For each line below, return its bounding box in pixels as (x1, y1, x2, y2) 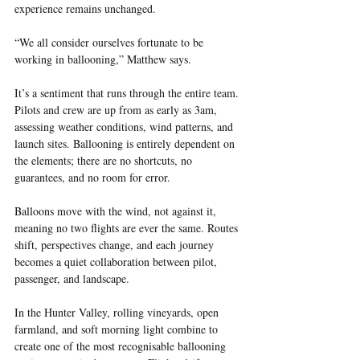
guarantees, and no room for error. (14, 169, 170, 185)
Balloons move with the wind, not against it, (14, 202, 219, 219)
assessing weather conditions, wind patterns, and (14, 118, 236, 134)
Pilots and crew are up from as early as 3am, (14, 101, 220, 117)
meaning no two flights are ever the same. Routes (14, 219, 241, 235)
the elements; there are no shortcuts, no (14, 152, 195, 168)
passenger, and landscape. (14, 270, 129, 286)
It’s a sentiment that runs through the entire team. (14, 84, 242, 100)
